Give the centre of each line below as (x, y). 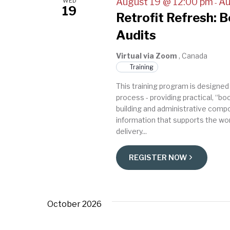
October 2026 (74, 204)
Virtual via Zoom (148, 55)
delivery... (132, 131)
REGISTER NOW (158, 157)
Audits (136, 35)
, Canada (193, 55)
